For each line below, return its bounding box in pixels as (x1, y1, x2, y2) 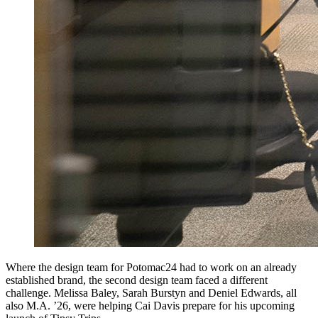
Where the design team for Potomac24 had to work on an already (6, 261, 297, 274)
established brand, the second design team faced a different (6, 274, 268, 287)
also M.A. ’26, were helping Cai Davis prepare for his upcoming (6, 300, 295, 312)
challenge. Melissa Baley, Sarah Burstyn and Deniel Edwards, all (6, 287, 297, 300)
